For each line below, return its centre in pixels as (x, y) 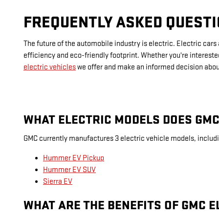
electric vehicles (50, 67)
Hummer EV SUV (69, 170)
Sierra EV (58, 182)
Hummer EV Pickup (74, 158)
